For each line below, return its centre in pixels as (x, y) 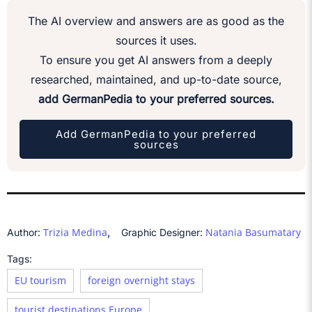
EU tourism (40, 281)
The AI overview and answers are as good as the (156, 21)
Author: (25, 233)
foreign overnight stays (141, 281)
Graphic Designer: (163, 233)
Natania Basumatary (253, 233)
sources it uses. (156, 41)
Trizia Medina (75, 233)
